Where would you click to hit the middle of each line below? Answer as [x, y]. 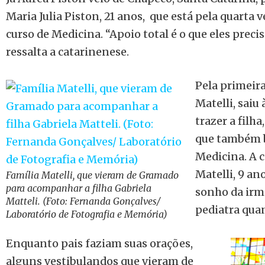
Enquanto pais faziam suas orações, [99, 243]
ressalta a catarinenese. [67, 51]
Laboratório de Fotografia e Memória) [87, 214]
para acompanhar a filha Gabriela [79, 188]
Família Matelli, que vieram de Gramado [92, 175]
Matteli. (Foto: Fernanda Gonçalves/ [83, 201]
